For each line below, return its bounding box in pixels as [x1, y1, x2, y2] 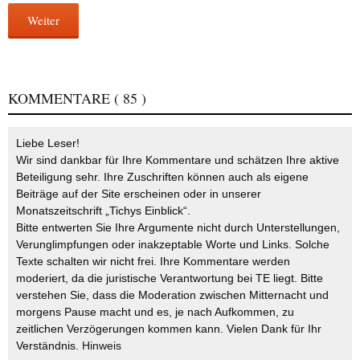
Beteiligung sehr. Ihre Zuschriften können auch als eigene [16, 170, 309, 184]
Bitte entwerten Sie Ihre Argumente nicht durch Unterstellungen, [16, 221, 340, 235]
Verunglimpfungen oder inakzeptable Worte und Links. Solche [16, 238, 329, 252]
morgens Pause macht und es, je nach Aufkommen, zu [16, 305, 294, 319]
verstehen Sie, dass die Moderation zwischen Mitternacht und [16, 288, 329, 302]
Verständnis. [16, 339, 82, 353]
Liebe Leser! [16, 137, 80, 150]
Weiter [27, 12, 59, 29]
